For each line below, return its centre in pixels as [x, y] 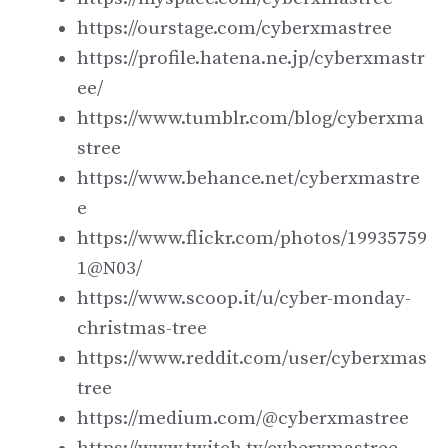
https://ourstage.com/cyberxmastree [234, 28]
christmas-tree [142, 328]
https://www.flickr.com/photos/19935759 [252, 238]
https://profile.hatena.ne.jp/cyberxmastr [251, 58]
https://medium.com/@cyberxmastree [243, 418]
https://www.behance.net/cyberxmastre [248, 178]
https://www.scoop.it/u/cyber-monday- [244, 298]
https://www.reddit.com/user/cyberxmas [252, 358]
